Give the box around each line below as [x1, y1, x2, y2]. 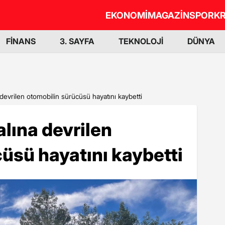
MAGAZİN [148, 10, 189, 21]
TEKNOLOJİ [119, 36, 163, 46]
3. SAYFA [60, 36, 94, 46]
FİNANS [6, 36, 36, 46]
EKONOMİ [105, 10, 148, 21]
